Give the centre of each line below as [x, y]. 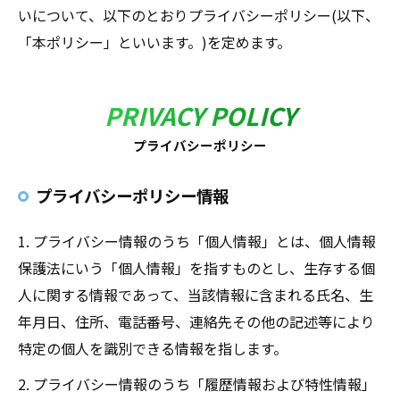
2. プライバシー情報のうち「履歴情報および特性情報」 [197, 384]
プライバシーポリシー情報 [132, 196]
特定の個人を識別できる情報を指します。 [153, 348]
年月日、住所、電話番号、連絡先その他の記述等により [196, 321]
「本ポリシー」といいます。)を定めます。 [154, 42]
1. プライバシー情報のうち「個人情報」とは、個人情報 [197, 241]
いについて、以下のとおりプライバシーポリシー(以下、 [199, 15]
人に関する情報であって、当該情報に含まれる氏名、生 [196, 295]
